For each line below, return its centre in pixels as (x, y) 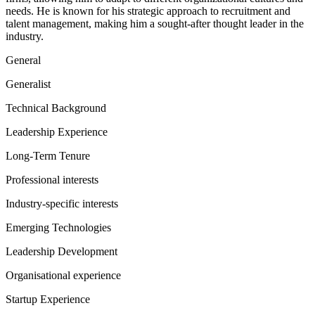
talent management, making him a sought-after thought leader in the (155, 24)
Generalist (28, 84)
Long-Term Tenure (48, 156)
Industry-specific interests (62, 204)
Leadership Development (62, 251)
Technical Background (56, 108)
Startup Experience (48, 299)
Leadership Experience (57, 132)
